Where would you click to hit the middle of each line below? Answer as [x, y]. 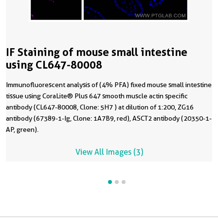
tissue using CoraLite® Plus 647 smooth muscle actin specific [97, 96]
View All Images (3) [109, 152]
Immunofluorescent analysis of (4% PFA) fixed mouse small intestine [109, 85]
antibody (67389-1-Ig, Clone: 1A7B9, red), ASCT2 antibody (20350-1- [109, 118]
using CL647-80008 [54, 65]
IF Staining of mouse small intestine [97, 52]
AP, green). [22, 130]
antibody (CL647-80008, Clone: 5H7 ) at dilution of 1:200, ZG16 [100, 107]
